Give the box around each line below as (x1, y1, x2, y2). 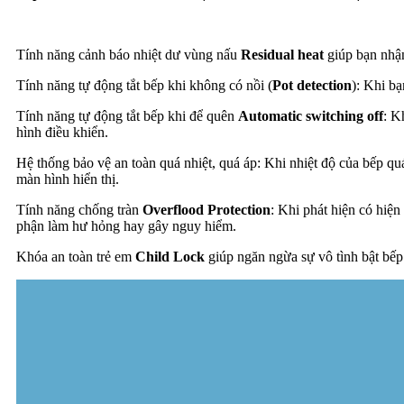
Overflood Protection (142, 202, 271, 218)
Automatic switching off (238, 108, 383, 124)
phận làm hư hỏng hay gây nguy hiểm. (16, 218, 236, 234)
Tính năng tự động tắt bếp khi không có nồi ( (16, 78, 272, 94)
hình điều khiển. (16, 124, 108, 141)
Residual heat (241, 47, 324, 63)
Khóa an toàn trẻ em (16, 249, 135, 265)
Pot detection (272, 78, 352, 94)
